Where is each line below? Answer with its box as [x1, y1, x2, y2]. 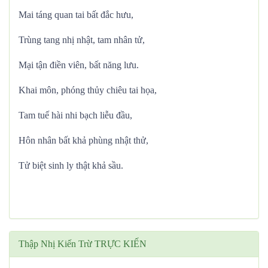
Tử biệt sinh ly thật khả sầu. [19, 160, 123, 170]
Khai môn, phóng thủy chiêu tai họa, [19, 85, 157, 95]
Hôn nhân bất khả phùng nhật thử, [19, 135, 148, 145]
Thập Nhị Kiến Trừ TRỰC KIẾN [19, 239, 147, 249]
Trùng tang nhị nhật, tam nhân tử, [19, 35, 145, 45]
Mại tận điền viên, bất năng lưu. [19, 60, 139, 70]
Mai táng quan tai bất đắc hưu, [19, 10, 133, 20]
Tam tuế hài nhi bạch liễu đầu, [19, 110, 132, 120]
